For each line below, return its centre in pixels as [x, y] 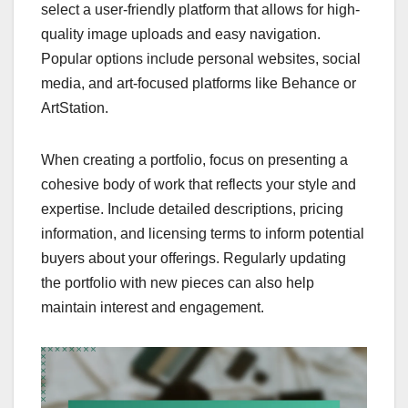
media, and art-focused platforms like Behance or [199, 83]
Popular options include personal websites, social [201, 58]
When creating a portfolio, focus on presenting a [194, 159]
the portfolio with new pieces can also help [178, 282]
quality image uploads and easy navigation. [181, 34]
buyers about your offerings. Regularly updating [194, 258]
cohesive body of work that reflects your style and [199, 184]
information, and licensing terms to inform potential [203, 233]
